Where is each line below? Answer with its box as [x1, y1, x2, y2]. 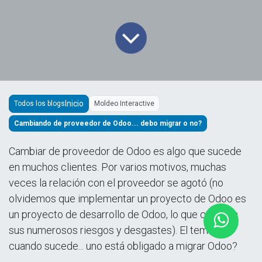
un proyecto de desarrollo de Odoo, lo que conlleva [9, 208, 238, 220]
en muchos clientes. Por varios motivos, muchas [9, 160, 226, 173]
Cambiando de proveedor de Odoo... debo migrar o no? [14, 119, 202, 127]
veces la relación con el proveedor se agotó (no [9, 176, 223, 189]
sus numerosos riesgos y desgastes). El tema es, [9, 223, 229, 236]
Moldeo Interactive [94, 99, 154, 108]
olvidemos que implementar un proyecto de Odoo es [9, 192, 246, 205]
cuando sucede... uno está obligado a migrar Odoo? [9, 239, 237, 252]
